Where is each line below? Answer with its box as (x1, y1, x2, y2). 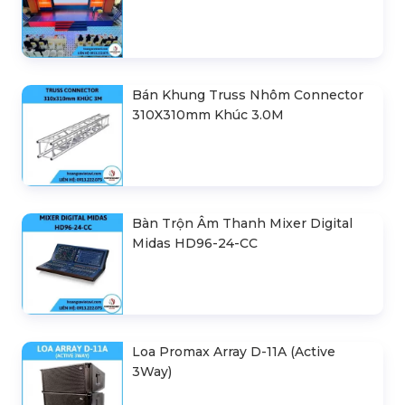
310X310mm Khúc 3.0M (132, 106, 284, 123)
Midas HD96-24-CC (132, 234, 258, 251)
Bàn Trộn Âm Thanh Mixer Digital (132, 214, 353, 231)
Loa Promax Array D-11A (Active (132, 343, 335, 360)
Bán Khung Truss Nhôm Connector (132, 86, 363, 103)
